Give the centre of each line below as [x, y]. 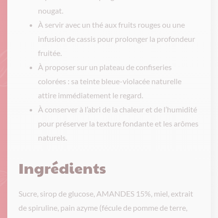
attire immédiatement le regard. [91, 95]
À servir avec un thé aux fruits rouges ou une [111, 24]
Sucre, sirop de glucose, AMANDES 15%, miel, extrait [106, 193]
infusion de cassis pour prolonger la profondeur [117, 38]
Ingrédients [62, 167]
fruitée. [50, 53]
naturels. [53, 137]
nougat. [51, 10]
